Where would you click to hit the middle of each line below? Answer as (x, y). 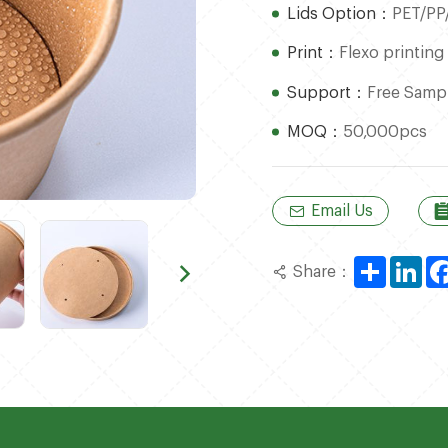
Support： (327, 92)
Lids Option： (340, 13)
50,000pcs (385, 131)
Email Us (342, 211)
